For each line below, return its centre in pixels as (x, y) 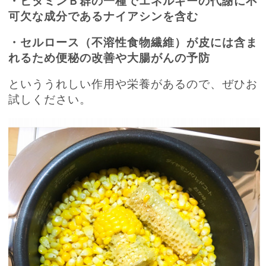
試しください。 (50, 99)
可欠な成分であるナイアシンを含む (104, 16)
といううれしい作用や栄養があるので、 (115, 84)
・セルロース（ (50, 42)
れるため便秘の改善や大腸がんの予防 (110, 58)
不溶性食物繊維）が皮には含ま (175, 42)
